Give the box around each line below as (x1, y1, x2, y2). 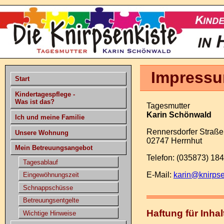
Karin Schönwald (146, 110, 211, 119)
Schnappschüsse (22, 183, 73, 191)
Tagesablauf (22, 158, 58, 166)
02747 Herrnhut (146, 136, 202, 145)
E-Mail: (146, 170, 173, 179)
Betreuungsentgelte (22, 196, 79, 204)
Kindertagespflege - (14, 90, 75, 98)
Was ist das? (14, 97, 54, 105)
